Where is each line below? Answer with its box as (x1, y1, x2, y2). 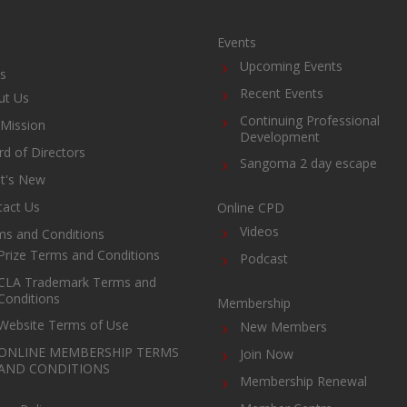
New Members (240, 317, 327, 335)
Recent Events (240, 84, 323, 102)
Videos (240, 222, 279, 240)
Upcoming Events (240, 56, 342, 74)
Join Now (240, 344, 293, 362)
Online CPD (217, 198, 284, 216)
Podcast (240, 249, 288, 267)
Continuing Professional (240, 111, 380, 129)
